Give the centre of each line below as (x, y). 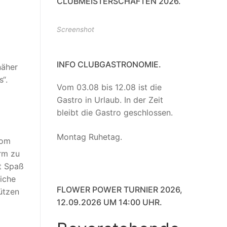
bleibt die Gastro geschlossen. (115, 113)
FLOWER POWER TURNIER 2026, (120, 190)
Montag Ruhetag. (89, 137)
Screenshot (75, 30)
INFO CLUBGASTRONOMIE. (109, 65)
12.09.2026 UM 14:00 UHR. (109, 202)
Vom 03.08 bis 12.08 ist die (109, 87)
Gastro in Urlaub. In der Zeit (110, 100)
